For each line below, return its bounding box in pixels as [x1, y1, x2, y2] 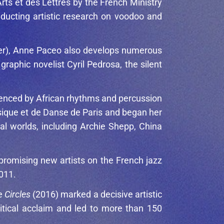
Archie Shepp [80, 121, 134, 132]
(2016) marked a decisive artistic [30, 189, 162, 200]
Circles [4, 189, 30, 200]
